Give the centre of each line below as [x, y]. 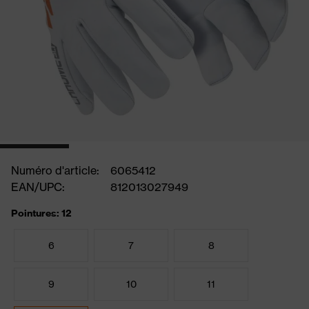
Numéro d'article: [55, 170]
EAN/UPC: [38, 187]
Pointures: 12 [41, 213]
